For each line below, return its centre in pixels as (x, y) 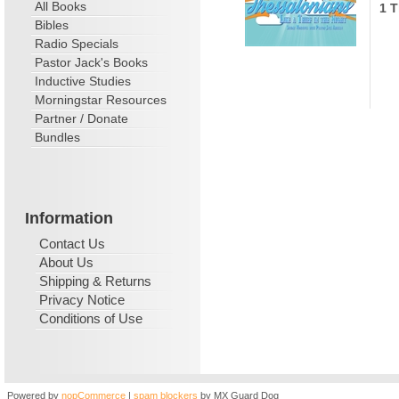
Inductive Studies (83, 81)
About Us (66, 262)
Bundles (57, 137)
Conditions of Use (91, 318)
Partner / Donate (81, 118)
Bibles (52, 25)
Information (69, 218)
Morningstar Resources (101, 100)
